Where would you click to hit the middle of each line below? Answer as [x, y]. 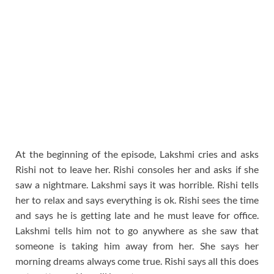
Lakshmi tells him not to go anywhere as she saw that [137, 230]
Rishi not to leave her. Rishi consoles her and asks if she [137, 169]
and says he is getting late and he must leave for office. [137, 215]
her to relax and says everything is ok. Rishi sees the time [137, 199]
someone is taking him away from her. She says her [137, 245]
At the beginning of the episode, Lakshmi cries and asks [137, 154]
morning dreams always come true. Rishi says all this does [137, 261]
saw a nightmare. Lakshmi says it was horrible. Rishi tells [137, 184]
